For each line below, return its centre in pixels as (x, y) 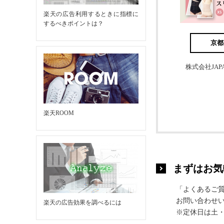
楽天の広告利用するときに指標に (91, 14)
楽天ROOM (59, 113)
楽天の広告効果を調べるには (82, 202)
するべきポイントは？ (73, 23)
